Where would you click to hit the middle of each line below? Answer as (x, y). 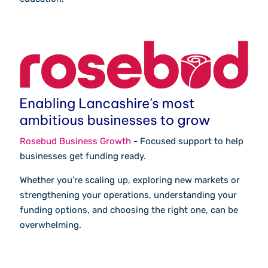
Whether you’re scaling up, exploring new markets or (130, 180)
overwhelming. (51, 225)
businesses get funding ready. (83, 156)
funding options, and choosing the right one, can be (129, 210)
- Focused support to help (187, 141)
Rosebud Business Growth (75, 141)
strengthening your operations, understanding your (128, 195)
